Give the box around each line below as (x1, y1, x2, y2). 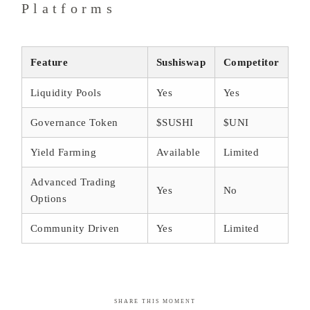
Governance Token (30, 117, 118, 129)
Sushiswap (156, 57, 206, 69)
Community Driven (30, 223, 120, 235)
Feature (30, 57, 69, 69)
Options (30, 193, 67, 205)
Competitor (224, 57, 280, 69)
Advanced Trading (30, 176, 116, 188)
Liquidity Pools (30, 87, 102, 99)
